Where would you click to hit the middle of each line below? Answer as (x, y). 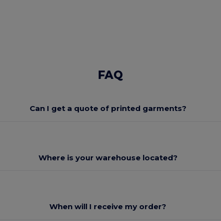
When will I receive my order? (108, 207)
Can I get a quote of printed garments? (108, 109)
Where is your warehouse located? (108, 157)
